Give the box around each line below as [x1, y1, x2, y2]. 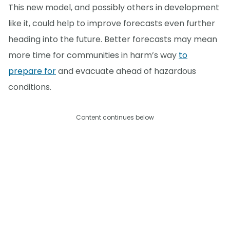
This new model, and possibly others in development [8, 1, 219, 13]
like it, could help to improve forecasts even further [8, 17, 215, 29]
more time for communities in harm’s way [8, 49, 179, 61]
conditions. [8, 81, 51, 93]
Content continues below [76, 112, 154, 122]
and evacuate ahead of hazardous [56, 65, 196, 77]
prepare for [8, 65, 56, 77]
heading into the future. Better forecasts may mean [8, 33, 217, 45]
